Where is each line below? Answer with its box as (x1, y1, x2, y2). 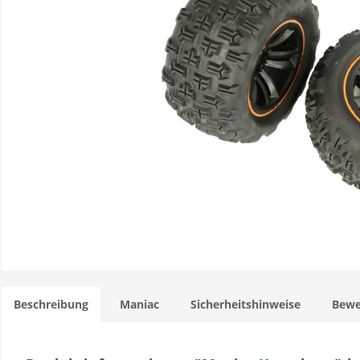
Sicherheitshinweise (190, 297, 301, 312)
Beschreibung (14, 297, 88, 312)
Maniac (120, 297, 159, 312)
